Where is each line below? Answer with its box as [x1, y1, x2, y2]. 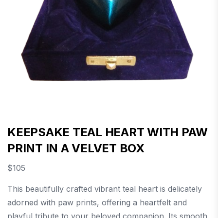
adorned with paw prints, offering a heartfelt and [7, 198, 187, 208]
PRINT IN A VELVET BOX [7, 141, 145, 156]
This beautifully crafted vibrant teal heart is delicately [7, 184, 202, 194]
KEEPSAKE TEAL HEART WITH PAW [7, 125, 208, 140]
